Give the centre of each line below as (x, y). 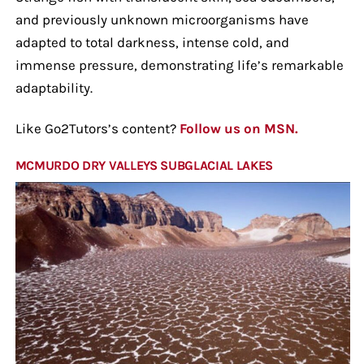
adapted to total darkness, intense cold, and (152, 42)
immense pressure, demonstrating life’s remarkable (179, 65)
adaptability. (54, 87)
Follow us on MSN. (238, 128)
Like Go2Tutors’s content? (97, 128)
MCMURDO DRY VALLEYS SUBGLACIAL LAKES (144, 165)
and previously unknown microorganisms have (162, 19)
